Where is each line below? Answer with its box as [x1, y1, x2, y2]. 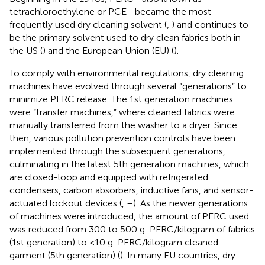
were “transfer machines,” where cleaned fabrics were [9, 106, 235, 118]
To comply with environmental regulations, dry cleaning [9, 67, 244, 79]
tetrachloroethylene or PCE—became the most [9, 5, 211, 17]
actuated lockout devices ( [9, 197, 122, 209]
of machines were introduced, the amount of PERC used [9, 210, 249, 222]
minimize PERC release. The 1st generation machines [9, 93, 233, 105]
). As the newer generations [133, 197, 248, 209]
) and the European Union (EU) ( [43, 44, 174, 56]
